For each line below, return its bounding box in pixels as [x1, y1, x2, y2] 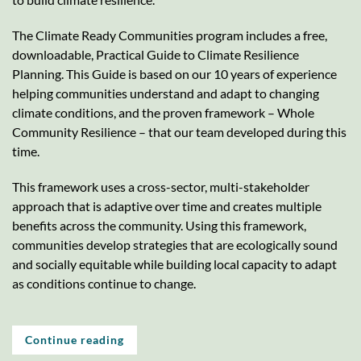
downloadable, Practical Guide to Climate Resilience [12, 46, 299, 62]
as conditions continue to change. [12, 275, 196, 291]
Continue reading [25, 332, 124, 346]
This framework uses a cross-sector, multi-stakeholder [12, 178, 309, 194]
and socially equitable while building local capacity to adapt [12, 255, 337, 272]
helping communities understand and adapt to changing [12, 85, 319, 101]
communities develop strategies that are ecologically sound [12, 236, 338, 252]
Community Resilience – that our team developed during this [12, 123, 346, 139]
